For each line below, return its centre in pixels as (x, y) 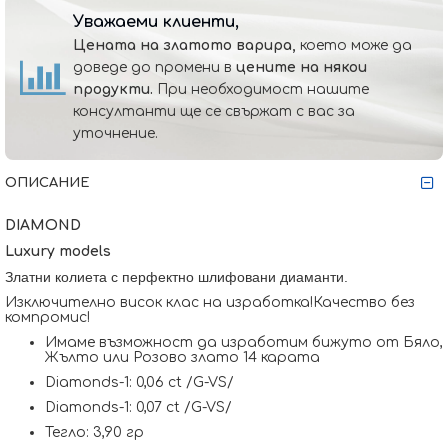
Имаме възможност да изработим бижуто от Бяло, (244, 342)
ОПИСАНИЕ (47, 182)
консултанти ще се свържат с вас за (214, 111)
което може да (354, 45)
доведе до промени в (154, 67)
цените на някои (301, 67)
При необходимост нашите (261, 89)
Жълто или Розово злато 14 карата (184, 357)
